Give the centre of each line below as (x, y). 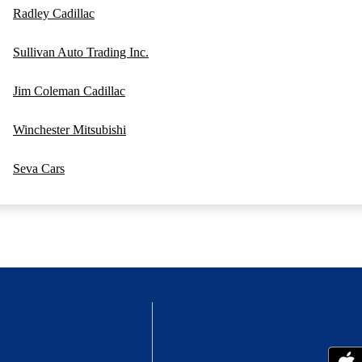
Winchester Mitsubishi (69, 130)
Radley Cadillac (54, 14)
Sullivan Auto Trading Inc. (81, 53)
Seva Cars (39, 169)
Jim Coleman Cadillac (69, 91)
